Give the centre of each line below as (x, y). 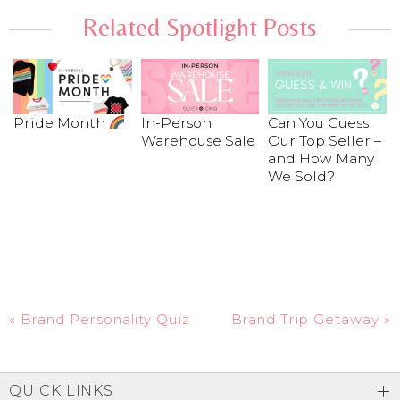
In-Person (176, 123)
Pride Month (61, 123)
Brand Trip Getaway (305, 320)
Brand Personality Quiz (105, 320)
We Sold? (302, 177)
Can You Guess (319, 123)
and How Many (321, 159)
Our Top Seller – (325, 141)
